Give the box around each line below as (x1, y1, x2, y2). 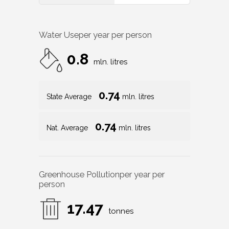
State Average (47, 92, 94, 101)
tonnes (108, 207, 133, 216)
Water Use (39, 30, 79, 40)
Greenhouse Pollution (39, 170, 120, 180)
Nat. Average (47, 123, 90, 132)
